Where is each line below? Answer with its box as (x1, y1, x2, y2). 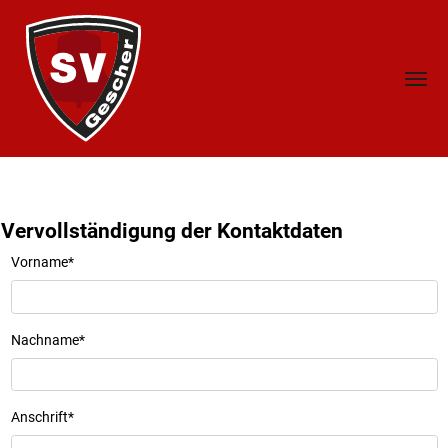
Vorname (10, 254, 68, 271)
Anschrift (10, 409, 68, 426)
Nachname (10, 331, 79, 348)
